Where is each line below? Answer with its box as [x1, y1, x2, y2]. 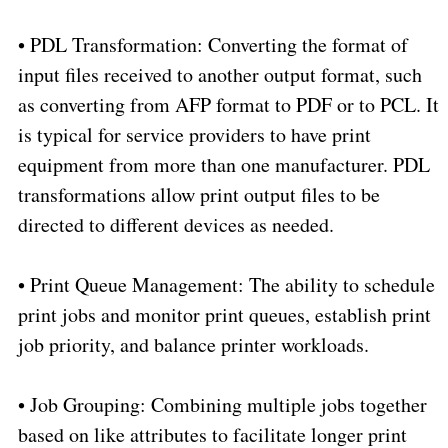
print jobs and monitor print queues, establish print [17, 301, 431, 329]
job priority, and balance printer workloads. [17, 331, 369, 359]
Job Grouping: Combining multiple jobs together [29, 391, 427, 419]
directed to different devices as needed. [17, 211, 334, 239]
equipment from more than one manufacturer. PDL [17, 151, 430, 179]
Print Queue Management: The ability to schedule [29, 271, 435, 299]
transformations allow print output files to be [17, 181, 380, 209]
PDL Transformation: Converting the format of [29, 31, 408, 59]
